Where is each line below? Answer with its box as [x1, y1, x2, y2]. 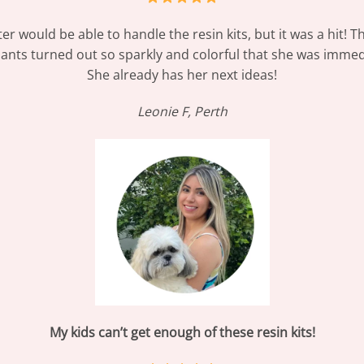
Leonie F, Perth [136, 102, 227, 121]
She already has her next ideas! [87, 65, 277, 84]
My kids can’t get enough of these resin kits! [49, 323, 315, 341]
